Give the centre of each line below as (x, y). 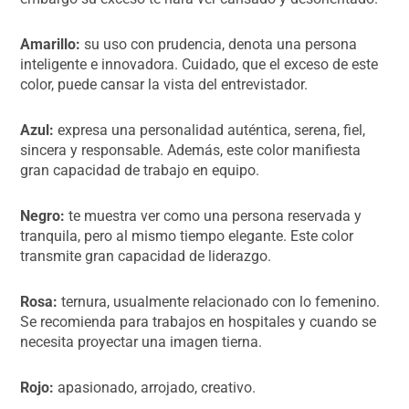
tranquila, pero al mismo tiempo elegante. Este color (187, 236)
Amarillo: (51, 44)
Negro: (43, 215)
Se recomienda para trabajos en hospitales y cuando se (199, 321)
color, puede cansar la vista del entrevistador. (164, 84)
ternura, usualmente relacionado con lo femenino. (219, 301)
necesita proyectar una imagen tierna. (142, 341)
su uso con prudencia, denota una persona (219, 44)
